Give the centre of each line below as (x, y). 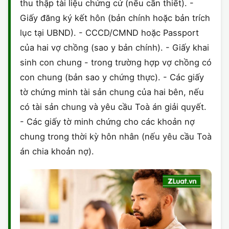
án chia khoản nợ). (57, 152)
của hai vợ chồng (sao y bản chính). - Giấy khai (114, 48)
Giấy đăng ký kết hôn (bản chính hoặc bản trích (115, 18)
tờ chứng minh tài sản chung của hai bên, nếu (112, 92)
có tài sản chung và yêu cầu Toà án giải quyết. (113, 107)
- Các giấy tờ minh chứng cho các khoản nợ (107, 122)
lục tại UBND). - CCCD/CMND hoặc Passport (109, 33)
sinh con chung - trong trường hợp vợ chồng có (116, 63)
